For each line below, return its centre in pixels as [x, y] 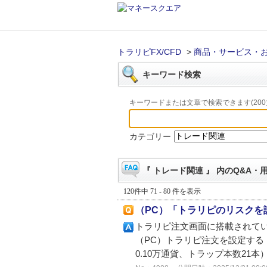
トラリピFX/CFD [149, 52]
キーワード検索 [172, 74]
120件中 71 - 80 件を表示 [162, 191]
